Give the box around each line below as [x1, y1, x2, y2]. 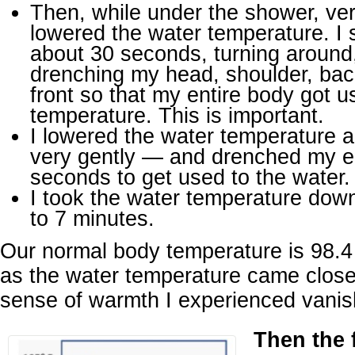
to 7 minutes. [30, 205, 155, 231]
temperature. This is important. [30, 102, 324, 128]
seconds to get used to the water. [30, 164, 350, 189]
